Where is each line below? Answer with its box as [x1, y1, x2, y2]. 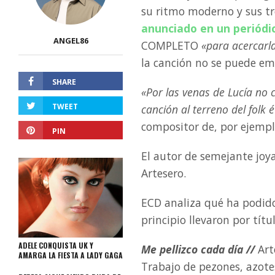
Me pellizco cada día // [141, 242, 255, 257]
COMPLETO [141, 38, 201, 53]
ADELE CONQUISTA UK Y [18, 239, 93, 250]
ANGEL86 [53, 35, 88, 46]
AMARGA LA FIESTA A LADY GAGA [18, 249, 123, 260]
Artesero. [141, 166, 186, 180]
